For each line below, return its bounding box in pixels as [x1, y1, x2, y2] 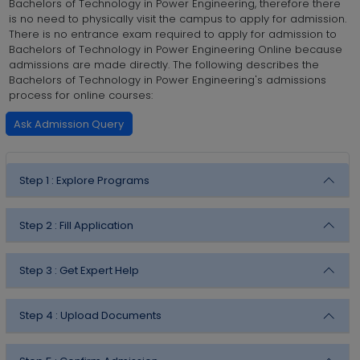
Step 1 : [18, 172, 54, 188]
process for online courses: [8, 88, 153, 104]
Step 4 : [18, 308, 58, 324]
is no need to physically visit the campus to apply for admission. [8, 11, 346, 27]
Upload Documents [60, 308, 162, 324]
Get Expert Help [59, 263, 139, 278]
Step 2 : [18, 217, 57, 233]
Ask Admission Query [14, 116, 125, 132]
